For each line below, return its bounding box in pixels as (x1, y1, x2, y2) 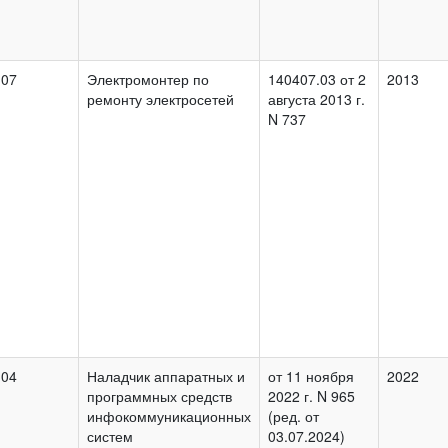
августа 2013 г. (268, 88, 365, 109)
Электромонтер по (87, 68, 209, 89)
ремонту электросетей (87, 88, 234, 109)
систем (87, 425, 133, 446)
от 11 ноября (268, 365, 354, 386)
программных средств (87, 385, 232, 406)
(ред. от (268, 405, 319, 426)
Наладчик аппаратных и (87, 365, 245, 386)
